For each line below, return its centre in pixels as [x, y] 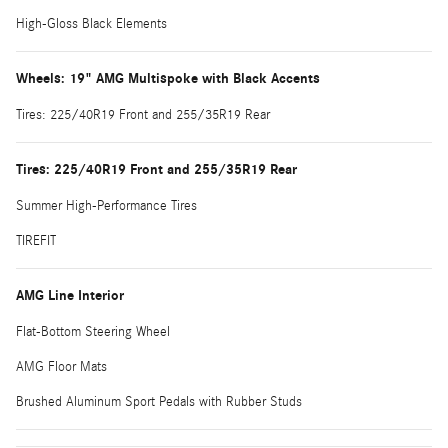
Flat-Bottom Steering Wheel [93, 331]
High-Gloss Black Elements [91, 23]
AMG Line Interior [70, 295]
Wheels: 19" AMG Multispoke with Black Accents [168, 78]
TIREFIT [36, 240]
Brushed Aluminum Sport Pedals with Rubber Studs [159, 401]
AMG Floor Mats [61, 366]
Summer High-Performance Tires [106, 205]
